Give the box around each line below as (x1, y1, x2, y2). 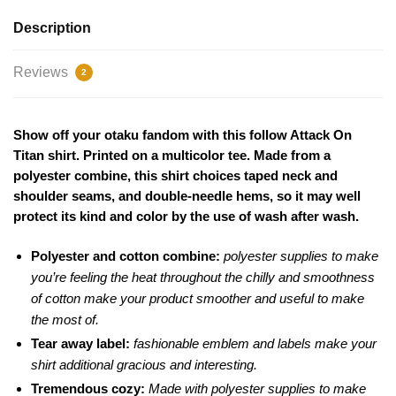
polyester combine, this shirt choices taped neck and (13, 168, 338, 184)
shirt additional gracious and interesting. (31, 356, 257, 372)
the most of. (31, 311, 99, 327)
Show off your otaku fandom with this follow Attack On (13, 127, 352, 143)
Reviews (13, 65, 72, 80)
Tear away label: (31, 335, 133, 351)
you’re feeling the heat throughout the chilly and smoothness (31, 269, 375, 285)
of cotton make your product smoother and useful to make (31, 290, 364, 306)
